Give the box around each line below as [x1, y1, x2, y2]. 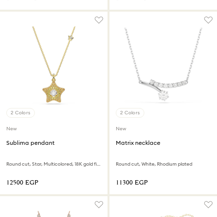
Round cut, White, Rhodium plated [116, 161, 192, 168]
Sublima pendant [6, 139, 55, 147]
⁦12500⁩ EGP [6, 178, 38, 188]
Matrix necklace [116, 139, 160, 147]
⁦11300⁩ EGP [116, 178, 148, 188]
